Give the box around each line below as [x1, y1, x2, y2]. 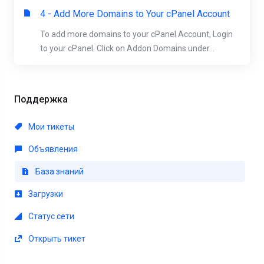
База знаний [34, 167, 84, 176]
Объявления [27, 144, 78, 154]
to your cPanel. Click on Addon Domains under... [40, 44, 214, 53]
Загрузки [27, 189, 63, 199]
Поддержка [9, 94, 68, 105]
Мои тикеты [27, 122, 74, 131]
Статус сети [27, 212, 74, 221]
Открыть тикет [27, 234, 85, 243]
